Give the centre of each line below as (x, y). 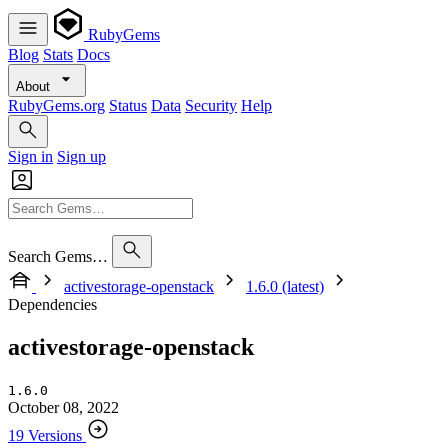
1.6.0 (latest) (285, 286)
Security (211, 105)
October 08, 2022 (63, 407)
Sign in (30, 156)
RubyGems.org (56, 105)
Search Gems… (58, 256)
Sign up (81, 156)
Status (128, 105)
